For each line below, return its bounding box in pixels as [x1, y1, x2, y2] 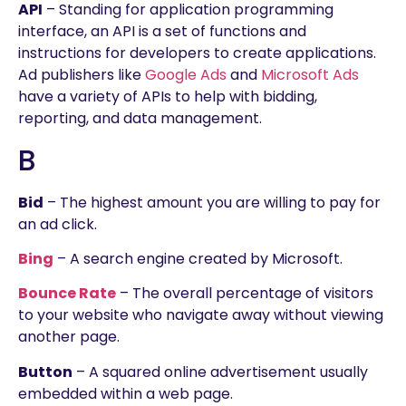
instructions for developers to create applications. [18, 43, 376, 64]
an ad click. [18, 213, 97, 235]
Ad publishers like [18, 64, 145, 86]
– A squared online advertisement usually [72, 361, 368, 382]
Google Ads [145, 64, 227, 86]
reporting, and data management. [18, 108, 262, 130]
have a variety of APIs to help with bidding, [18, 86, 317, 108]
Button [18, 361, 72, 382]
